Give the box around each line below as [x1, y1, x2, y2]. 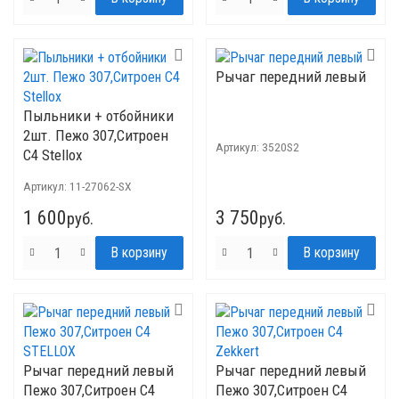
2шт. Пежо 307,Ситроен [23, 126, 168, 144]
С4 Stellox [23, 146, 82, 164]
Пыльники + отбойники [23, 107, 174, 125]
